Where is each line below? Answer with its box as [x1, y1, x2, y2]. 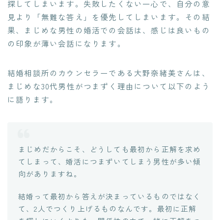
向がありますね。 [18, 168, 82, 179]
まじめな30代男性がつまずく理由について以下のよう [7, 81, 211, 91]
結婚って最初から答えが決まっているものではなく [18, 191, 201, 201]
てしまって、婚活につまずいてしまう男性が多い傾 [18, 156, 201, 166]
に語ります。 [7, 94, 58, 105]
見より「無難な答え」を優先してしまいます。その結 [7, 11, 210, 22]
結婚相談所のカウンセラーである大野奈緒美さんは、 [7, 67, 210, 78]
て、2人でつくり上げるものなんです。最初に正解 [18, 203, 197, 214]
